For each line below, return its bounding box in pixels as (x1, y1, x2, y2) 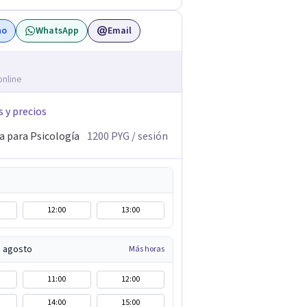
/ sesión (130, 129, 168, 144)
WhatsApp (36, 24, 79, 38)
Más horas (129, 243, 164, 255)
